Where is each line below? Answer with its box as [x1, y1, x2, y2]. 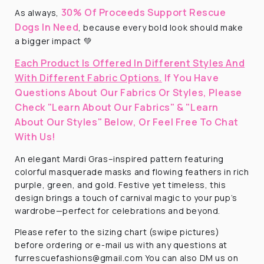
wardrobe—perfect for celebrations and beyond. [15, 204, 221, 216]
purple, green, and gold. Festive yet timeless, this [15, 179, 226, 190]
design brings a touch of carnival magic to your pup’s [15, 192, 237, 203]
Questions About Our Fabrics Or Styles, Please [15, 85, 243, 99]
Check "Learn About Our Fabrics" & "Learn [15, 100, 219, 114]
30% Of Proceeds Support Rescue [61, 5, 226, 19]
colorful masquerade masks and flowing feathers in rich [15, 166, 249, 177]
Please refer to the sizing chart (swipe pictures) [15, 226, 220, 237]
